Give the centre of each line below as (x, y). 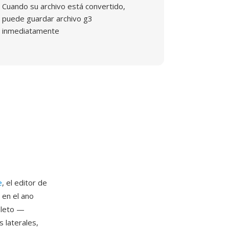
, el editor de (25, 182)
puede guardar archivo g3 (48, 18)
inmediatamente (31, 31)
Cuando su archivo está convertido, (64, 6)
